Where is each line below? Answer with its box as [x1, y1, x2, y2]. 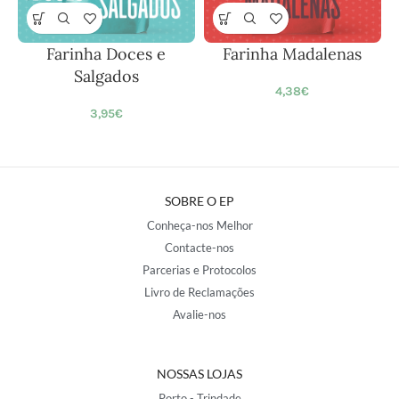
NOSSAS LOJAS [157, 366, 242, 382]
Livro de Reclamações [144, 285, 255, 300]
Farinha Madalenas [223, 44, 362, 65]
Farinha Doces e [46, 44, 167, 65]
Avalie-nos [173, 307, 226, 322]
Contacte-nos [165, 240, 234, 256]
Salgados [73, 66, 139, 87]
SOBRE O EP [165, 193, 234, 209]
